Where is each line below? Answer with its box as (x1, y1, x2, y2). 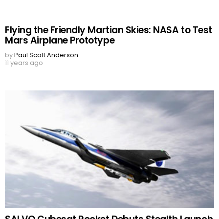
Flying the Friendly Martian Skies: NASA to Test (5, 23, 212, 37)
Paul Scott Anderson (14, 50, 78, 60)
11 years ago (5, 58, 43, 68)
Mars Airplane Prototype (5, 34, 115, 47)
